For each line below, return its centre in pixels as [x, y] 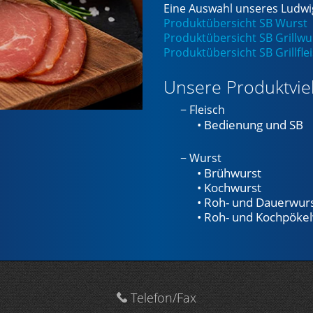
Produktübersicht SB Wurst [235, 23]
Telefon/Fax [161, 297]
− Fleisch [202, 110]
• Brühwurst [229, 172]
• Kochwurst [229, 187]
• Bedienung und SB [250, 125]
